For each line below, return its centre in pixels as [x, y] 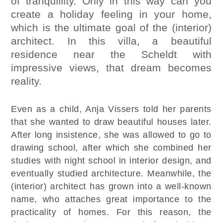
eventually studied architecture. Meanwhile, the [111, 173]
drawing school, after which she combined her [111, 147]
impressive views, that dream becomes [111, 67]
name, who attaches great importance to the [111, 199]
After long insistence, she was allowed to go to [111, 135]
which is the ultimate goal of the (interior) [111, 27]
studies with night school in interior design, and [111, 160]
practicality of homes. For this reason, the [111, 212]
